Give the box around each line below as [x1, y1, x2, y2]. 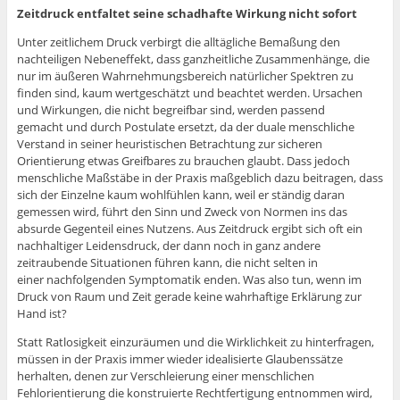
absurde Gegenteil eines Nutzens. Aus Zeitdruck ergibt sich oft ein [16, 221, 362, 237]
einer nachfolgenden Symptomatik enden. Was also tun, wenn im [16, 271, 362, 288]
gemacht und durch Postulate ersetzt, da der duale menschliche [16, 119, 354, 136]
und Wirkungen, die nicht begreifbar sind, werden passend [16, 102, 325, 119]
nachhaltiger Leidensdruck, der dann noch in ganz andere [16, 237, 321, 254]
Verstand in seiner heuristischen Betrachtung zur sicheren [16, 136, 322, 153]
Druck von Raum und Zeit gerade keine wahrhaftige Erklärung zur [16, 288, 362, 305]
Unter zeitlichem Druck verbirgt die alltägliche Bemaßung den [16, 34, 340, 51]
